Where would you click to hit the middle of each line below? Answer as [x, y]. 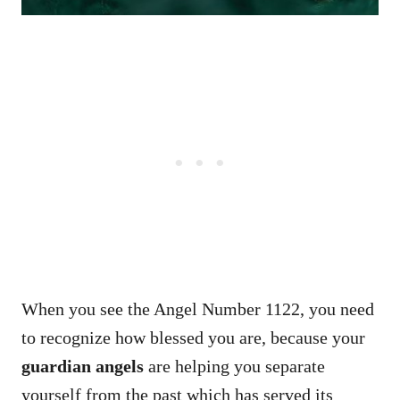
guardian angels [83, 366]
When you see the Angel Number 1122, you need [198, 308]
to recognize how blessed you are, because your [193, 337]
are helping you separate [234, 366]
